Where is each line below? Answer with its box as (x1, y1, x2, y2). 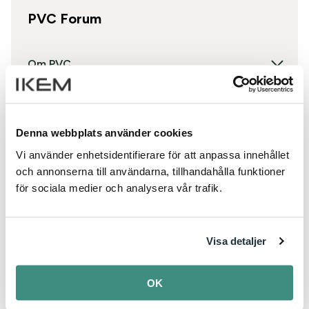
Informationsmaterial (28, 292, 138, 306)
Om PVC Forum (28, 253, 107, 267)
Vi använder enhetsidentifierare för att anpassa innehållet (16, 148, 289, 160)
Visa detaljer (206, 235, 267, 247)
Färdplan (28, 175, 73, 188)
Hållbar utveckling (28, 96, 121, 110)
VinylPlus (28, 214, 74, 228)
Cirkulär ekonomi (28, 135, 115, 149)
